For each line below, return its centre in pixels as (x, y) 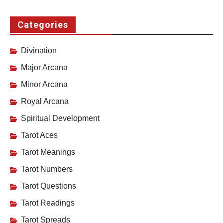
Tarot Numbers (47, 169)
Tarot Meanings (48, 152)
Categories (43, 25)
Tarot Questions (49, 186)
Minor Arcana (44, 85)
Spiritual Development (60, 118)
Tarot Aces (39, 135)
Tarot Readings (48, 203)
